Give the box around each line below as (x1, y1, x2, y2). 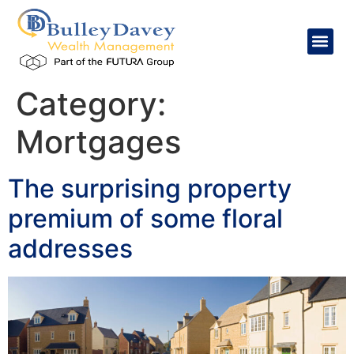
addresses (8, 233, 133, 264)
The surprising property (8, 173, 292, 204)
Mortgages (16, 122, 181, 161)
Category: (16, 85, 166, 123)
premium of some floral (8, 203, 283, 234)
